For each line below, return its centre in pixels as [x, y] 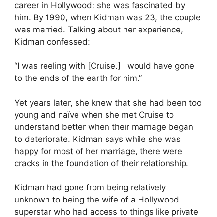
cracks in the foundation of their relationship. [101, 163]
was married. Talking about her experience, [99, 29]
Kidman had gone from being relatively [90, 188]
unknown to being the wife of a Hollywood [97, 200]
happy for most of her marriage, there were [98, 151]
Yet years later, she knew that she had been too [108, 102]
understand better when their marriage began [104, 127]
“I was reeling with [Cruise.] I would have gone [104, 66]
